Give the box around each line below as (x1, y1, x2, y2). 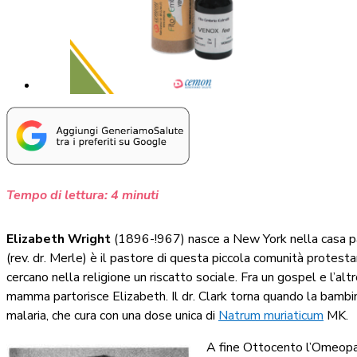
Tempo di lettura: (6, 186, 108, 204)
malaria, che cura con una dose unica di (6, 306, 218, 324)
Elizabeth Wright (6, 229, 111, 248)
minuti (122, 186, 159, 204)
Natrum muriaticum (218, 306, 324, 324)
